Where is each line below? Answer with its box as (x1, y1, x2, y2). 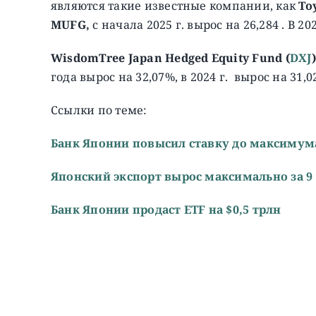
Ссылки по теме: (50, 102, 147, 118)
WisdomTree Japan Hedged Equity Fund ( (50, 49, 290, 66)
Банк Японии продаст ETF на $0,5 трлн (50, 201, 281, 217)
